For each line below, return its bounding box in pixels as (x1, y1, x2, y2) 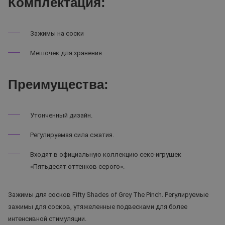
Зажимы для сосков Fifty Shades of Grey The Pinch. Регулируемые (8, 191, 208, 198)
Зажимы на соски (30, 30, 84, 37)
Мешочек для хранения (30, 49, 102, 57)
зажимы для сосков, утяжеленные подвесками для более (8, 203, 187, 210)
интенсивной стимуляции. (8, 215, 86, 222)
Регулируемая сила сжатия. (30, 131, 114, 139)
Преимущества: (8, 77, 108, 92)
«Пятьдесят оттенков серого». (30, 163, 125, 170)
